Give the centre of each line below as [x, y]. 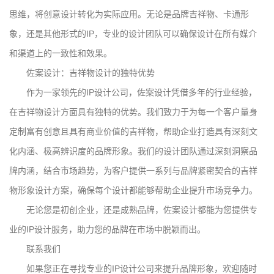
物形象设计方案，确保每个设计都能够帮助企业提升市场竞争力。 [133, 190]
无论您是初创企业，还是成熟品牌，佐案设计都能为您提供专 [142, 209]
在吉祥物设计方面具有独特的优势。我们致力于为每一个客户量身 [133, 112]
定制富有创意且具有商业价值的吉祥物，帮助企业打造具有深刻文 [133, 131]
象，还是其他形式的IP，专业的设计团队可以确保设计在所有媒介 [133, 33]
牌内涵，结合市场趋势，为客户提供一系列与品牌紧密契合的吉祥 [133, 170]
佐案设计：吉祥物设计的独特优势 [91, 72]
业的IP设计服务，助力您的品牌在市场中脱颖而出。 [107, 229]
